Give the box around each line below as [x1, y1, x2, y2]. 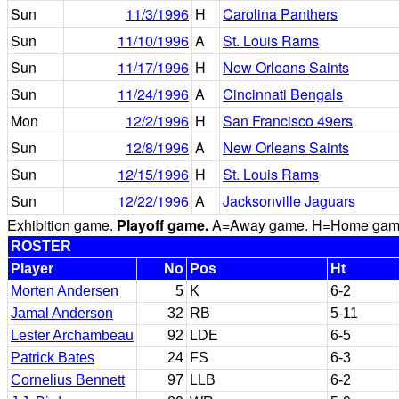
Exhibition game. [7, 215, 117, 235]
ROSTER [11, 239, 71, 254]
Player [11, 261, 53, 276]
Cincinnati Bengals [223, 84, 343, 104]
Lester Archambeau [11, 328, 134, 343]
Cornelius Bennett [11, 372, 125, 387]
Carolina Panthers [223, 4, 338, 24]
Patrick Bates [11, 350, 94, 365]
